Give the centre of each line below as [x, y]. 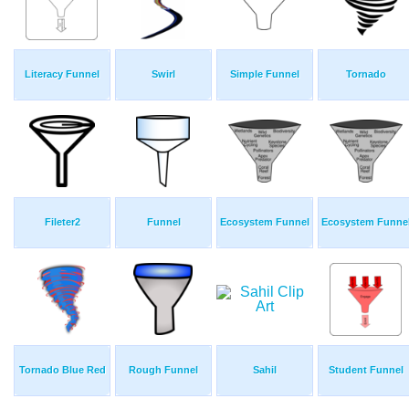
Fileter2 [62, 222]
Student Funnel [366, 370]
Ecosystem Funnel [265, 222]
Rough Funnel [163, 370]
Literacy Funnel [62, 74]
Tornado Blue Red [62, 370]
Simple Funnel [265, 74]
